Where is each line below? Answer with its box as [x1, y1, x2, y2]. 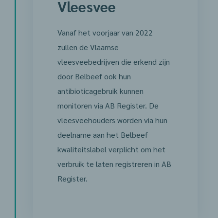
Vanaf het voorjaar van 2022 [57, 27, 153, 37]
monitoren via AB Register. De [57, 100, 159, 110]
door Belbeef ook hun [57, 71, 131, 81]
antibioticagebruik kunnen [57, 86, 144, 96]
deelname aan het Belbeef [57, 129, 148, 140]
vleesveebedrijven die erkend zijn [57, 56, 170, 67]
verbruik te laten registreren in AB [57, 159, 171, 169]
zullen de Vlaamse [57, 42, 119, 52]
